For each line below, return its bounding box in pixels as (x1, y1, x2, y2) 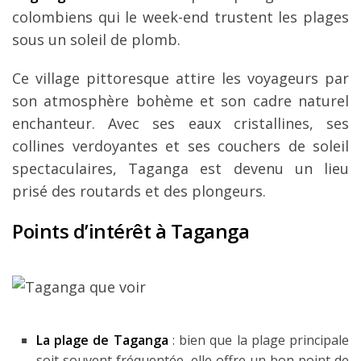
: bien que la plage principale (168, 330, 350, 349)
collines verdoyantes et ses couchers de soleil (12, 135, 349, 156)
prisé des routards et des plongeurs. (12, 180, 266, 201)
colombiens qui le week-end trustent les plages (12, 6, 349, 27)
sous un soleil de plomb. (12, 29, 180, 49)
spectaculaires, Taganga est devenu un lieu (12, 158, 349, 178)
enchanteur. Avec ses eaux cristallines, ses (12, 113, 349, 133)
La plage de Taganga (36, 330, 168, 349)
